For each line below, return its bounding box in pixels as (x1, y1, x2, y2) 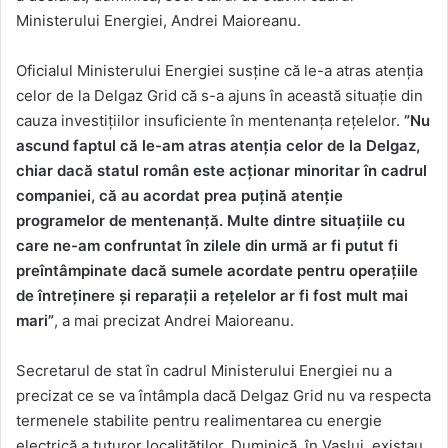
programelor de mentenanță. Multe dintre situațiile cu (16, 211, 405, 231)
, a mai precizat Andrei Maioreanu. (54, 311, 294, 331)
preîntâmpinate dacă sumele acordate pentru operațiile (16, 261, 418, 281)
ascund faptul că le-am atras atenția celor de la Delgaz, (16, 136, 420, 156)
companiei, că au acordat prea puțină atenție (16, 186, 343, 206)
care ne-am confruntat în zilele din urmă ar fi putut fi (16, 236, 398, 256)
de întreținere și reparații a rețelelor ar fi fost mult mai (16, 286, 408, 306)
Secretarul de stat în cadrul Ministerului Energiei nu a (16, 361, 392, 381)
